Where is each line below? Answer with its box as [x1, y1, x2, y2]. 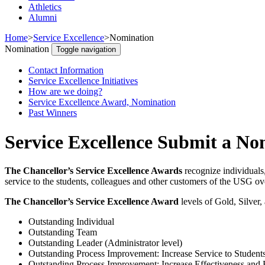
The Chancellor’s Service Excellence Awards [5, 166, 182, 176]
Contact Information [28, 65, 104, 76]
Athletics [28, 2, 62, 12]
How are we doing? [28, 86, 102, 97]
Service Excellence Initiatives [28, 76, 138, 86]
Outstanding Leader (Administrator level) [28, 238, 182, 248]
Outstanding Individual [28, 216, 114, 227]
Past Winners [28, 108, 77, 118]
